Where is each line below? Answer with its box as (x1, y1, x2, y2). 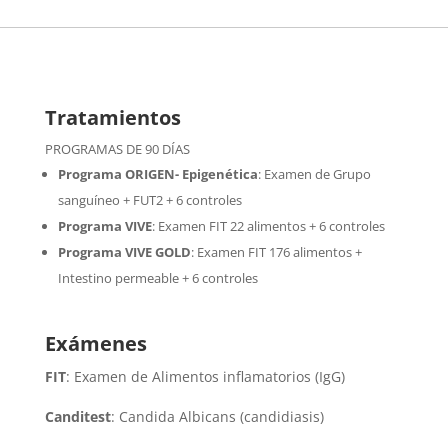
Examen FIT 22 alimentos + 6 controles (157, 216, 385, 235)
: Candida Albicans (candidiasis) (110, 406, 324, 426)
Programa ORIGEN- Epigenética (57, 164, 258, 183)
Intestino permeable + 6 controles (57, 268, 258, 287)
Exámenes (44, 329, 147, 357)
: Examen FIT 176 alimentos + (190, 242, 362, 261)
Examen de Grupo (260, 164, 371, 183)
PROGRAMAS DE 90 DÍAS (44, 139, 190, 158)
